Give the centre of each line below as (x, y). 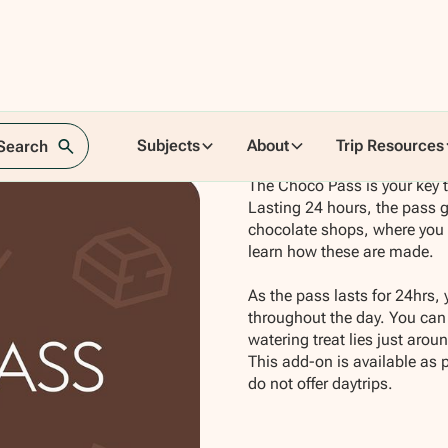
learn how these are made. (340, 252)
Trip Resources (390, 146)
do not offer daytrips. (320, 384)
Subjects (168, 146)
